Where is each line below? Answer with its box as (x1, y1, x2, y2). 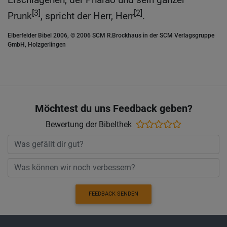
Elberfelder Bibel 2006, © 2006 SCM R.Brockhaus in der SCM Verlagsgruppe (8, 32, 214, 40)
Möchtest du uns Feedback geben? (34, 102, 193, 115)
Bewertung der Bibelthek (46, 119, 132, 129)
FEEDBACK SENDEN (89, 190, 138, 197)
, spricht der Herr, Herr (41, 10, 134, 22)
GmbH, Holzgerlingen (8, 41, 66, 49)
